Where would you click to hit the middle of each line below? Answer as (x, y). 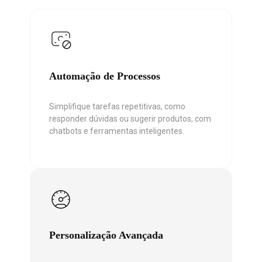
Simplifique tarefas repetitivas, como (117, 106)
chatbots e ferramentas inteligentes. (117, 131)
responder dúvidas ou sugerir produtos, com (130, 118)
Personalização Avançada (106, 235)
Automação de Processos (105, 76)
